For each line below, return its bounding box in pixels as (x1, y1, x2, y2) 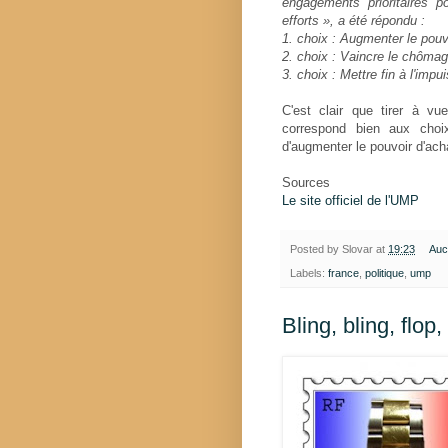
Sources (282, 175, 330, 191)
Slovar (342, 243, 373, 256)
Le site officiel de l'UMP (282, 193, 419, 209)
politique (365, 267, 404, 280)
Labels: (290, 267, 328, 280)
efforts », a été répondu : (282, 13, 425, 29)
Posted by (290, 243, 342, 256)
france (328, 267, 359, 280)
